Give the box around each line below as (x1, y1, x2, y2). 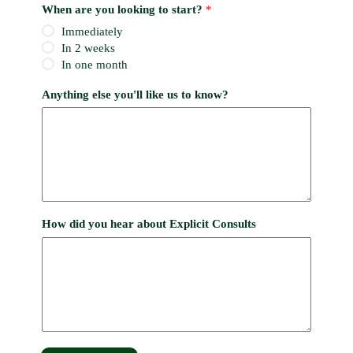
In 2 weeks (61, 41, 116, 54)
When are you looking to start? (41, 3, 206, 17)
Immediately (61, 24, 124, 38)
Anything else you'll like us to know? (41, 87, 229, 101)
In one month (61, 58, 128, 71)
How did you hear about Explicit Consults (41, 217, 256, 231)
